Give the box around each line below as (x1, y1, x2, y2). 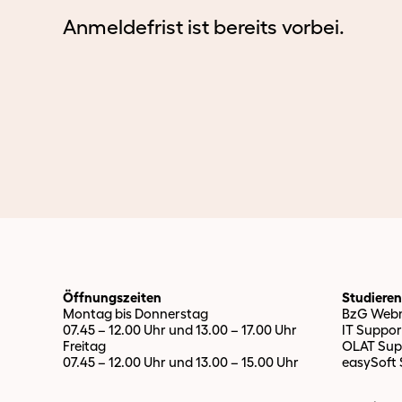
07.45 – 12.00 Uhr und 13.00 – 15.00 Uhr (63, 354, 299, 370)
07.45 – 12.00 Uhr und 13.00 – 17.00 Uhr (63, 322, 297, 337)
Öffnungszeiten (63, 290, 162, 305)
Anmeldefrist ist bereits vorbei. (63, 15, 345, 39)
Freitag (63, 338, 106, 354)
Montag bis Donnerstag (63, 306, 208, 321)
